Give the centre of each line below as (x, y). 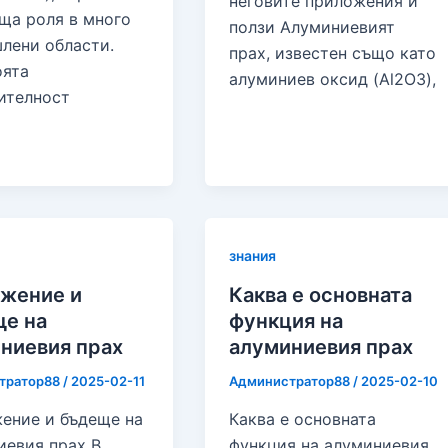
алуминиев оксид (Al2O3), (333, 79)
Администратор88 (291, 381)
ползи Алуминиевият (312, 27)
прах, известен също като (333, 53)
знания (253, 256)
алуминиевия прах (321, 347)
